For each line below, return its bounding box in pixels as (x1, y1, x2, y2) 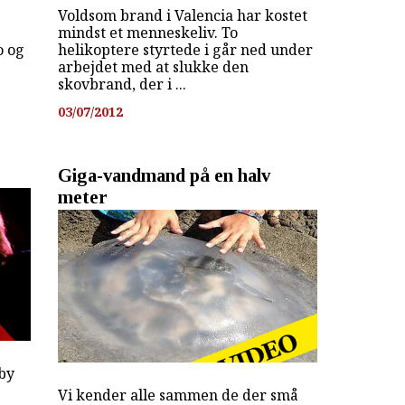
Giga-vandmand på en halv (57, 165, 270, 186)
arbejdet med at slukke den (57, 57, 249, 78)
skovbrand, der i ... (57, 74, 186, 95)
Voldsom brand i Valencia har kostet (57, 5, 307, 26)
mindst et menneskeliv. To (57, 23, 238, 43)
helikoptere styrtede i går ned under (57, 40, 313, 61)
